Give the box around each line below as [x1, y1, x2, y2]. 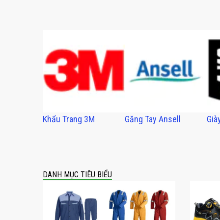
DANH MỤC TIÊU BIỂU [43, 169, 112, 179]
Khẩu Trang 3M [43, 113, 95, 124]
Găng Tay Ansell [125, 113, 181, 124]
